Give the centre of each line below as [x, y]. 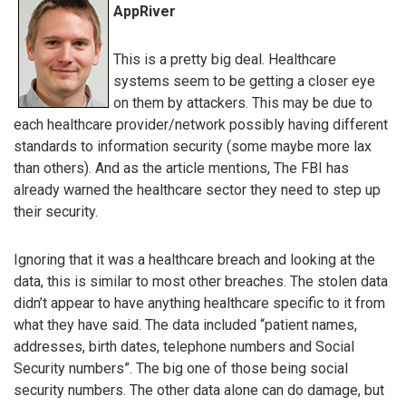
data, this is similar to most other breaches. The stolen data [201, 281]
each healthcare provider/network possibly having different [201, 124]
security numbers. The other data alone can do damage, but [199, 390]
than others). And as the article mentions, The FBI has [181, 168]
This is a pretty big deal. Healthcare [225, 59]
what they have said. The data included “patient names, [185, 324]
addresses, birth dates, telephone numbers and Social [184, 346]
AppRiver [145, 12]
